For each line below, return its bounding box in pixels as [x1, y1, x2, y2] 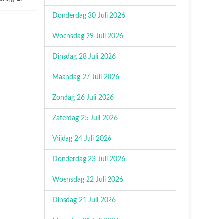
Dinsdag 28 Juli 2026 [52, 53, 116, 60]
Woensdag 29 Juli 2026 [52, 33, 123, 40]
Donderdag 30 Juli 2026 [52, 12, 125, 19]
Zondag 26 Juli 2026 [52, 94, 114, 101]
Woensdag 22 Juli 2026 [52, 176, 123, 183]
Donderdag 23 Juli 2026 [52, 156, 125, 163]
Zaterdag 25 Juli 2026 [52, 115, 118, 122]
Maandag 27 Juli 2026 [52, 74, 119, 81]
